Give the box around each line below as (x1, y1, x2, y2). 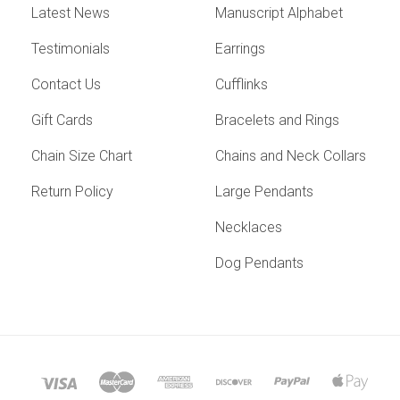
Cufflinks (215, 75, 269, 93)
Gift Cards (31, 111, 94, 129)
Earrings (215, 39, 266, 57)
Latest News (31, 4, 111, 21)
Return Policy (31, 182, 114, 200)
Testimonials (31, 39, 111, 57)
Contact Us (31, 75, 102, 93)
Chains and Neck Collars (215, 146, 367, 164)
